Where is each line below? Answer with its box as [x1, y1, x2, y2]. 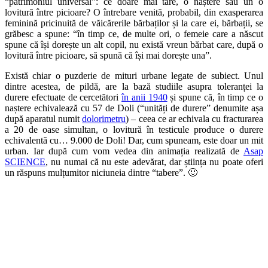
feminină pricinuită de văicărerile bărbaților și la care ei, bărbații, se [5, 18, 263, 29]
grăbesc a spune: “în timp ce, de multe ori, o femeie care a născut [5, 29, 263, 39]
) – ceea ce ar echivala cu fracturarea [126, 114, 264, 124]
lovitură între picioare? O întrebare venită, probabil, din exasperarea [5, 7, 263, 18]
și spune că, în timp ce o [167, 92, 264, 103]
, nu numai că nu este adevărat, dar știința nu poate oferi [45, 157, 263, 167]
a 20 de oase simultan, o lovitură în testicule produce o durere [5, 124, 263, 135]
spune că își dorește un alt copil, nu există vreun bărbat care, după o [5, 39, 263, 50]
